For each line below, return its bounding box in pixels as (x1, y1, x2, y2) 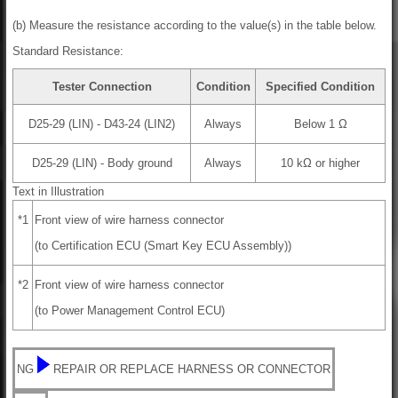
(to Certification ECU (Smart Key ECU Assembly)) (35, 239, 291, 253)
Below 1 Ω (293, 117, 347, 131)
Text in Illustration (12, 185, 104, 199)
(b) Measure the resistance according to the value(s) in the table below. (12, 19, 377, 33)
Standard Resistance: (12, 44, 123, 59)
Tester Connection (52, 80, 152, 94)
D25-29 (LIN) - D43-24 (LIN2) (28, 117, 175, 131)
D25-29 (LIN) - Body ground (31, 156, 172, 171)
